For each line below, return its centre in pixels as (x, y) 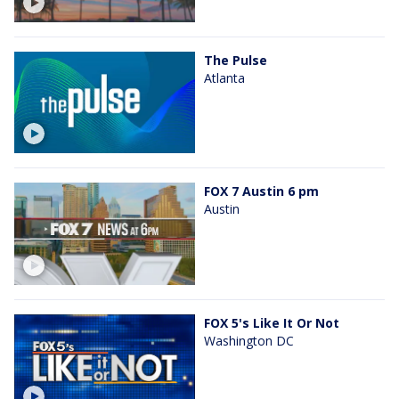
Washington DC (249, 340)
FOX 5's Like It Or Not (272, 322)
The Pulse (236, 61)
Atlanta (224, 78)
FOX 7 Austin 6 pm (261, 191)
